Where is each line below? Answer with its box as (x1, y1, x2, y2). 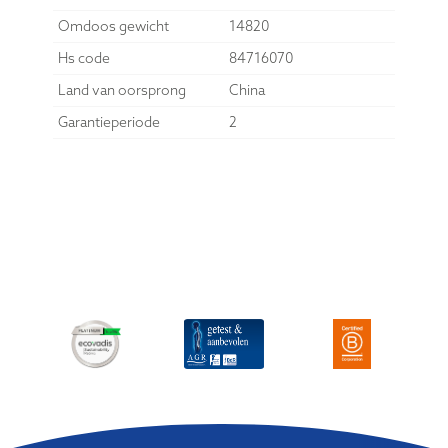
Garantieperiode (57, 112, 160, 131)
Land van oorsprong (57, 80, 186, 99)
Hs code (57, 48, 110, 67)
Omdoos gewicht (57, 16, 169, 35)
